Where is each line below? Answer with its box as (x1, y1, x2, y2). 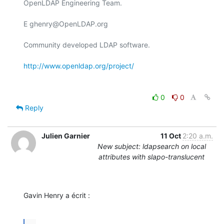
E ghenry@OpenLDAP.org (23, 19, 108, 28)
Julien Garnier (41, 131, 90, 140)
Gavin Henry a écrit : (23, 190, 90, 199)
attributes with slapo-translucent (98, 152, 204, 161)
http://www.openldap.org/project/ (23, 61, 134, 70)
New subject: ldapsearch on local (97, 141, 206, 150)
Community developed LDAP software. (23, 40, 150, 49)
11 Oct (160, 131, 182, 140)
